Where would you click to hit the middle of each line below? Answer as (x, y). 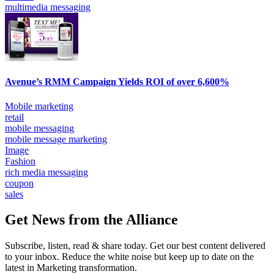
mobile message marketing (56, 139)
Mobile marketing (39, 106)
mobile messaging (39, 128)
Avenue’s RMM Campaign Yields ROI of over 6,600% (117, 82)
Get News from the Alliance (91, 220)
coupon (19, 183)
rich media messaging (46, 172)
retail (14, 117)
